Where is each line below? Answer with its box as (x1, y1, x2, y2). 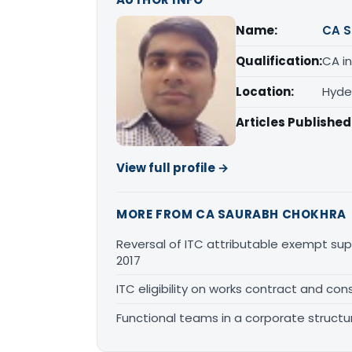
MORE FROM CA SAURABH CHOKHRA (116, 206, 346, 223)
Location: (236, 83, 294, 100)
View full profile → (116, 159, 229, 177)
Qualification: (236, 53, 322, 69)
